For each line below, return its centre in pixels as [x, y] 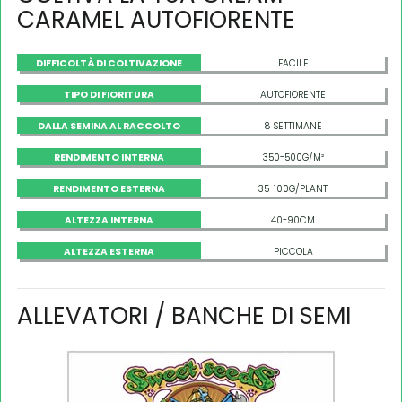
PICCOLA [293, 251]
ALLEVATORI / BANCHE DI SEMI [184, 315]
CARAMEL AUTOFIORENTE [156, 19]
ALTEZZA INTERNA [109, 220]
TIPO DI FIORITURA [109, 94]
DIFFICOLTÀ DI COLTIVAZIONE [109, 63]
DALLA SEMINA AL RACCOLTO [109, 126]
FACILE [293, 63]
